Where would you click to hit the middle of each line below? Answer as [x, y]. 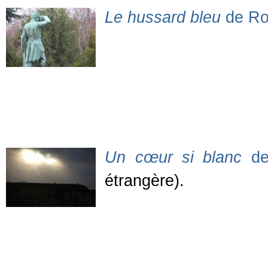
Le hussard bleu [163, 18]
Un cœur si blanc [173, 158]
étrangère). [145, 181]
